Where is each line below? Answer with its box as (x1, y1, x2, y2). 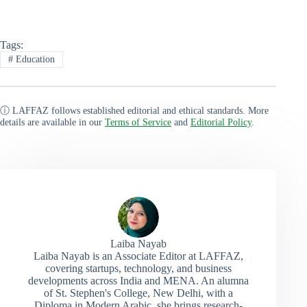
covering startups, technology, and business (45, 262, 232, 274)
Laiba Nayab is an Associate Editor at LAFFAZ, (33, 249, 243, 262)
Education (12, 53, 55, 64)
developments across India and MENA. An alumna (27, 274, 249, 286)
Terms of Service (105, 116, 171, 127)
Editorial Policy (191, 116, 251, 127)
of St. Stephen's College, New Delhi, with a (43, 286, 233, 299)
